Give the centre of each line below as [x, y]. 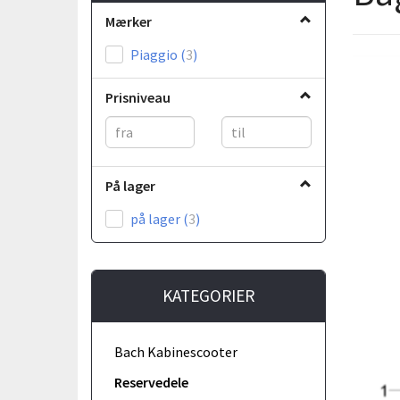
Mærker [129, 21]
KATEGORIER [208, 295]
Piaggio [155, 54]
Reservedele [151, 382]
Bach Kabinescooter [176, 351]
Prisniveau [138, 97]
